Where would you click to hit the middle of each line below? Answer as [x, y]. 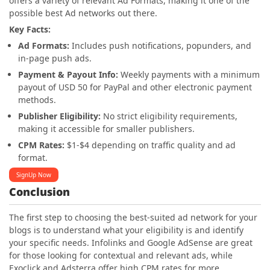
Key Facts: [30, 29]
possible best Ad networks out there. [84, 13]
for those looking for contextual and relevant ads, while [121, 256]
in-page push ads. [55, 58]
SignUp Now [34, 175]
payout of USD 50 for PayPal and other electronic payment [135, 87]
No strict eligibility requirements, [169, 116]
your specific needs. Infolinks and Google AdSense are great [131, 243]
